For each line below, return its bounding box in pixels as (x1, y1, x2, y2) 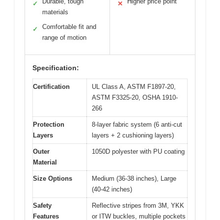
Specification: (32, 63, 79, 72)
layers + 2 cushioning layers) (92, 131, 174, 139)
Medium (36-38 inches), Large (92, 174, 176, 182)
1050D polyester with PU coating (92, 147, 185, 155)
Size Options (33, 174, 72, 182)
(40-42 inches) (92, 185, 132, 193)
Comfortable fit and (42, 23, 96, 30)
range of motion (42, 33, 86, 41)
